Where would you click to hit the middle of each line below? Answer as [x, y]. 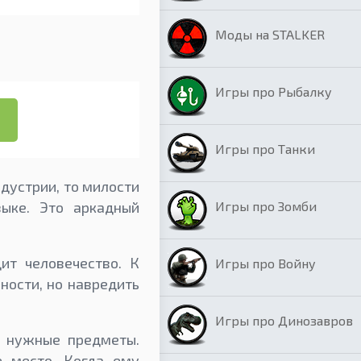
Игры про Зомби [266, 206]
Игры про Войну [266, 263]
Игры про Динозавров [284, 320]
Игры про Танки [265, 149]
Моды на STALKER [270, 34]
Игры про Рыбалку [274, 91]
